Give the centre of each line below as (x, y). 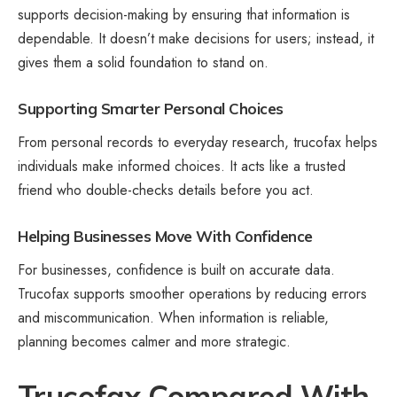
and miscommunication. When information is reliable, (173, 317)
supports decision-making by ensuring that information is (184, 15)
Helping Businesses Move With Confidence (165, 237)
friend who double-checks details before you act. (166, 191)
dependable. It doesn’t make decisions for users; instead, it (196, 39)
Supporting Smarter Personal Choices (151, 109)
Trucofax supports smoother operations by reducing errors (192, 293)
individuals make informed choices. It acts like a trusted (182, 167)
